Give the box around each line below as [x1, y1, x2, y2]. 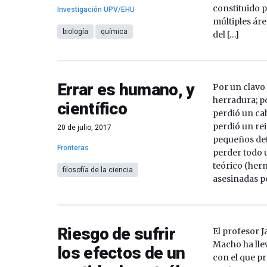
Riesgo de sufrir [57, 224, 175, 244]
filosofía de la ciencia [63, 166, 133, 174]
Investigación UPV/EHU [57, 5, 135, 14]
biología [63, 27, 88, 36]
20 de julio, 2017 [57, 123, 111, 132]
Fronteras [57, 144, 89, 152]
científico [57, 99, 128, 119]
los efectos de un [57, 243, 185, 263]
